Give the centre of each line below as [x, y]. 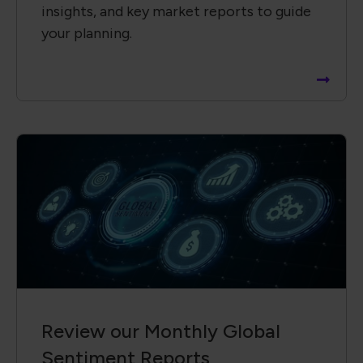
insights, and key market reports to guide [176, 11]
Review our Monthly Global [161, 331]
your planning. [87, 33]
